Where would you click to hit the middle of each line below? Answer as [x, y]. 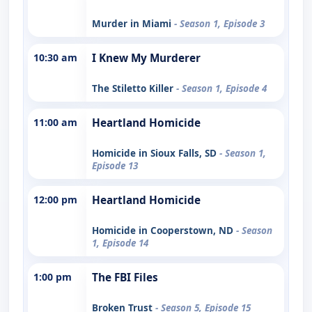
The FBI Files [125, 277]
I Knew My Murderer [146, 58]
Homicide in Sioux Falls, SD [156, 153]
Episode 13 [115, 165]
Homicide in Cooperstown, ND [164, 230]
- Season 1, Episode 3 [219, 23]
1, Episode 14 [120, 243]
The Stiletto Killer [134, 88]
